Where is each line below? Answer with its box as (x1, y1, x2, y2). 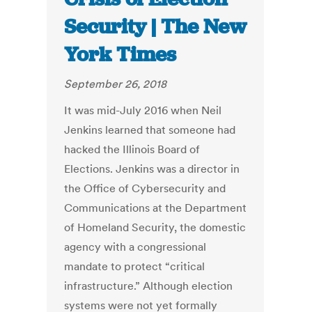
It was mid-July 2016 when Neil (64, 103, 222, 118)
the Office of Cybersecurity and (64, 181, 226, 196)
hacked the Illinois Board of (64, 142, 201, 157)
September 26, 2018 (64, 77, 167, 91)
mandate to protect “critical (64, 259, 205, 274)
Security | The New (64, 13, 247, 40)
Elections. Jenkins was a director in (64, 162, 240, 176)
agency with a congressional (64, 240, 207, 254)
